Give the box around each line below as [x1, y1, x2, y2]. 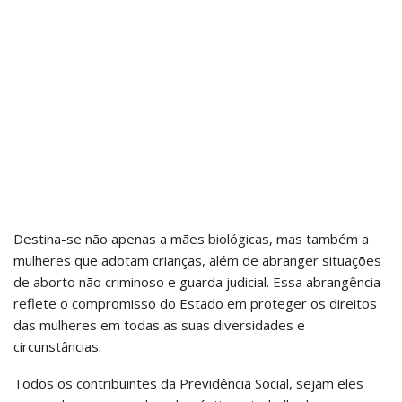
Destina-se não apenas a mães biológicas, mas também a [13, 229, 369, 248]
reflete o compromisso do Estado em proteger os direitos [13, 293, 377, 312]
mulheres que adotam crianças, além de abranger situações [13, 250, 381, 269]
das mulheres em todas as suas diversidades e [13, 315, 305, 334]
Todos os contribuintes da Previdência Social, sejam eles [13, 373, 363, 392]
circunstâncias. [13, 336, 101, 355]
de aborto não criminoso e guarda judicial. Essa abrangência [13, 272, 380, 291]
